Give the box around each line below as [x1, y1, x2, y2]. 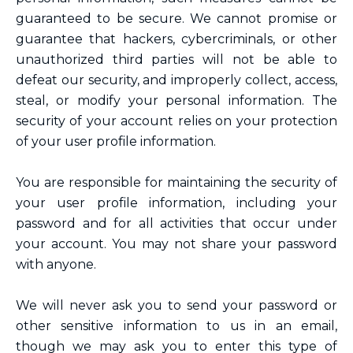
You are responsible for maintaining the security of [16, 175, 337, 190]
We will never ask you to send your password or [16, 298, 337, 313]
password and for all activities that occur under [16, 216, 337, 231]
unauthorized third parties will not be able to [16, 52, 337, 67]
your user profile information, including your [16, 195, 337, 210]
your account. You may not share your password [16, 236, 337, 251]
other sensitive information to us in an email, [16, 318, 337, 333]
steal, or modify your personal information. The [16, 93, 337, 108]
